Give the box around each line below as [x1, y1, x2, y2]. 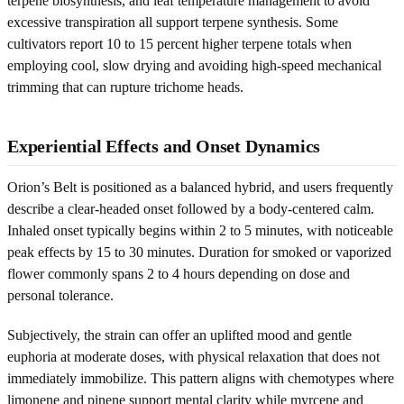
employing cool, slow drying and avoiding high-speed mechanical [7, 57, 381, 73]
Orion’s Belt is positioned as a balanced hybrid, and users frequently [7, 179, 393, 195]
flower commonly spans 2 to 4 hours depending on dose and [7, 265, 350, 281]
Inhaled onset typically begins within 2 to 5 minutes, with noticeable [7, 222, 393, 238]
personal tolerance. [7, 287, 114, 303]
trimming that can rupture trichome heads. [7, 78, 243, 95]
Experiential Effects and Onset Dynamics [7, 135, 321, 156]
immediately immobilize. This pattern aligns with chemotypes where [7, 370, 394, 386]
